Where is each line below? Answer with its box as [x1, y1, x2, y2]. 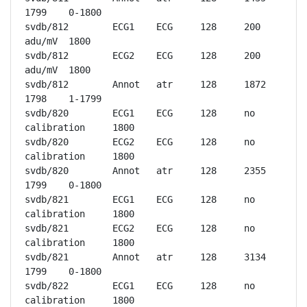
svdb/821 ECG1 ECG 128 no [25, 194, 69, 205]
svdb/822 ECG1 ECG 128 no [25, 280, 69, 291]
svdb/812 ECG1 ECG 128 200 [25, 21, 69, 32]
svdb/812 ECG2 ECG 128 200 [25, 50, 69, 61]
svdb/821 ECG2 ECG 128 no [25, 223, 69, 234]
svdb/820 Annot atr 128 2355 [25, 165, 69, 176]
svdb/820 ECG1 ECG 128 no [25, 108, 69, 119]
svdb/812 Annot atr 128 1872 [25, 79, 69, 90]
